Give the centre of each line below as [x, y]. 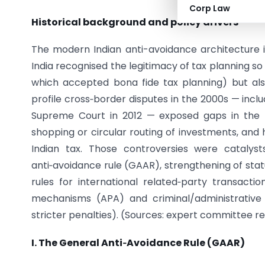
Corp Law [210, 8]
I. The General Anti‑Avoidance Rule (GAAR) [138, 243]
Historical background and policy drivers [135, 22]
